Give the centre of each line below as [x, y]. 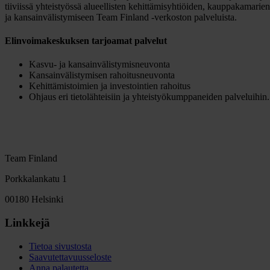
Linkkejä [27, 222]
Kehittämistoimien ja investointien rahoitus [110, 86]
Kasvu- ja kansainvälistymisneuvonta [99, 64]
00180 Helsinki [34, 199]
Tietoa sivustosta [60, 246]
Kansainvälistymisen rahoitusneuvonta [102, 75]
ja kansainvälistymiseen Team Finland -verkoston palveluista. [121, 17]
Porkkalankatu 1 [36, 179]
